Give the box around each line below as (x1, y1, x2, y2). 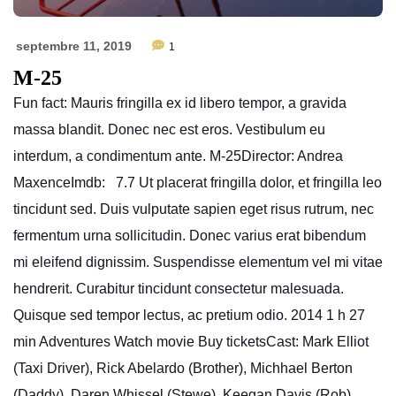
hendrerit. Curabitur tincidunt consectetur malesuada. (13, 281, 344, 297)
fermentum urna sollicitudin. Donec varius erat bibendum (13, 228, 366, 244)
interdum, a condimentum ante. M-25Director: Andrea (13, 148, 343, 164)
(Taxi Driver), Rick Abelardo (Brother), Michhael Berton (13, 361, 353, 377)
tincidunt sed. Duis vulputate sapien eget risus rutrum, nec (13, 202, 374, 217)
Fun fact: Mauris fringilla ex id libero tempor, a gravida (13, 95, 346, 111)
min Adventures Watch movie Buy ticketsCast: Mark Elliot (13, 334, 369, 350)
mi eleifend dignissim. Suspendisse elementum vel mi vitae (13, 255, 383, 270)
